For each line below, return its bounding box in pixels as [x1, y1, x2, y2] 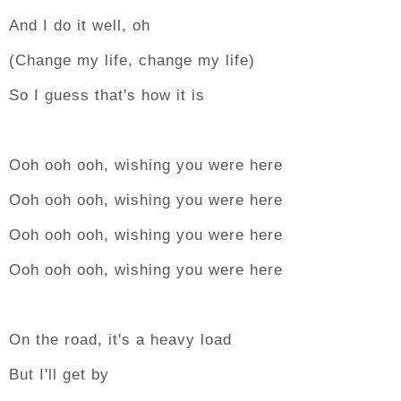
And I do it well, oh [9, 17, 150, 34]
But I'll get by [9, 366, 109, 383]
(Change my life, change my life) [9, 52, 255, 69]
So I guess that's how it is [9, 87, 205, 104]
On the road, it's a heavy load [9, 331, 232, 348]
